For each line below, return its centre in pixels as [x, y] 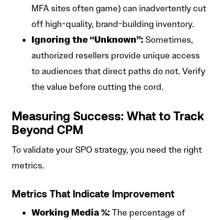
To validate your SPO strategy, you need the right [107, 150]
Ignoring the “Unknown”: [87, 40]
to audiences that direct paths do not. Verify [118, 71]
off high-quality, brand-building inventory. [113, 24]
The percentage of [148, 213]
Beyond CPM [47, 131]
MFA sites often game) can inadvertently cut [119, 9]
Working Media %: [71, 213]
